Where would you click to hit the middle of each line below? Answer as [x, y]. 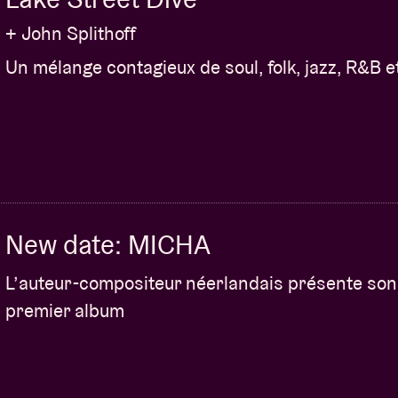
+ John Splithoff [71, 33]
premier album [65, 310]
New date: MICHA [108, 244]
